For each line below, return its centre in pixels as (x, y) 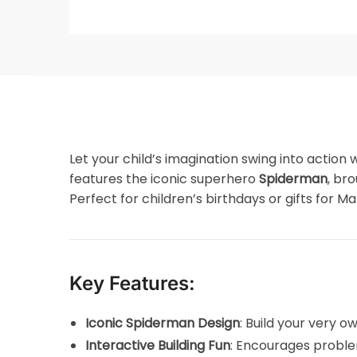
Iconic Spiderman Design (163, 323)
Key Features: (133, 283)
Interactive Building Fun (158, 345)
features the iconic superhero (165, 178)
